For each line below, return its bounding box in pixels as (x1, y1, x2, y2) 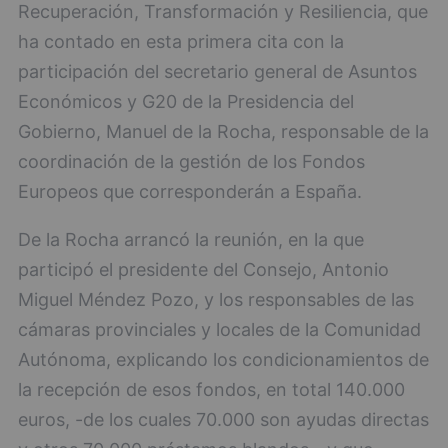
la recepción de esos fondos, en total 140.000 (18, 378, 405, 400)
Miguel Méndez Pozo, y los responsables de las (18, 288, 414, 310)
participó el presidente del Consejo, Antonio (18, 258, 389, 280)
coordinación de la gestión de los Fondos (18, 150, 365, 172)
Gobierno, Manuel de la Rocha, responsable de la (18, 120, 429, 142)
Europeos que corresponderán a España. (18, 180, 362, 202)
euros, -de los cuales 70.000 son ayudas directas (18, 408, 429, 430)
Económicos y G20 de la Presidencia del (18, 90, 354, 112)
